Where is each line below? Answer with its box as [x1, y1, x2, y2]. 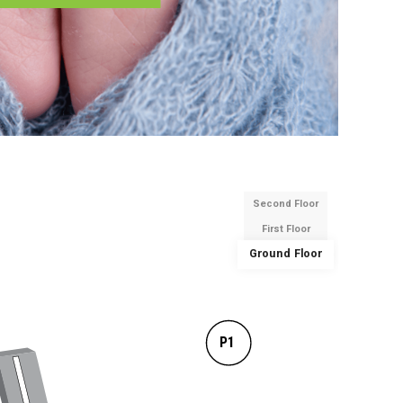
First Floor [261, 222, 310, 235]
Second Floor [253, 197, 318, 210]
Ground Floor [249, 246, 322, 261]
